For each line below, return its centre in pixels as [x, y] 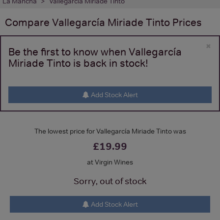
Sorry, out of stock [110, 181]
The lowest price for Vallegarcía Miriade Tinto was [110, 131]
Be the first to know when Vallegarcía [95, 52]
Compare [28, 22]
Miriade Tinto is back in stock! [78, 63]
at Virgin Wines [110, 162]
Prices [186, 22]
